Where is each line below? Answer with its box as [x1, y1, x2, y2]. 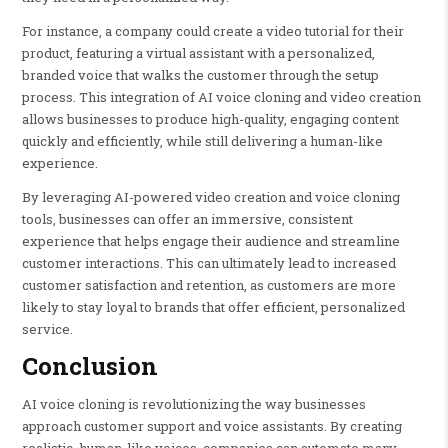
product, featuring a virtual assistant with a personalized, [21, 43, 375, 62]
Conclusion [21, 350, 158, 383]
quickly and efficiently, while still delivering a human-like [21, 131, 383, 150]
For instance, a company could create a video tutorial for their [21, 21, 404, 40]
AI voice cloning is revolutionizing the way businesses [21, 394, 366, 413]
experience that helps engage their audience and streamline [21, 231, 400, 250]
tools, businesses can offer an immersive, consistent [21, 209, 353, 228]
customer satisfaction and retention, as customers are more [21, 275, 396, 294]
